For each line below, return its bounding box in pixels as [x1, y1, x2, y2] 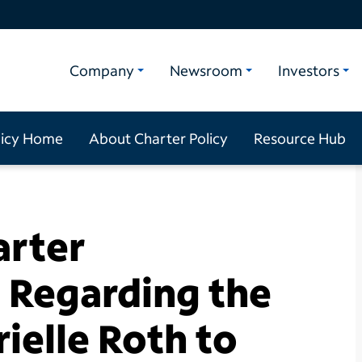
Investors [278, 60, 339, 80]
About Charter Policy [89, 128, 228, 148]
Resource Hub [254, 128, 346, 148]
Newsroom [170, 60, 242, 80]
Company [69, 60, 134, 80]
